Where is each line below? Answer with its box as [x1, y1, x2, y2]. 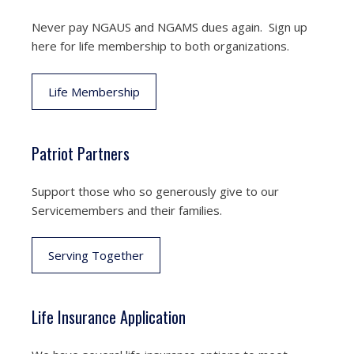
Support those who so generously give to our [32, 183, 279, 199]
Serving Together [48, 247, 144, 263]
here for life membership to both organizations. [32, 38, 289, 54]
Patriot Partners [32, 141, 130, 165]
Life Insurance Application [32, 305, 186, 329]
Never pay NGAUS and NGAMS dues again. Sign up [32, 19, 307, 35]
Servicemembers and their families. [32, 201, 222, 218]
